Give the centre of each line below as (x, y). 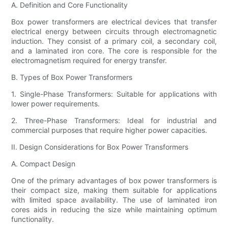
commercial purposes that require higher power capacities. (109, 130)
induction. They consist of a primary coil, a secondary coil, (114, 41)
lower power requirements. (56, 104)
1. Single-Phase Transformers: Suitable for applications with (114, 94)
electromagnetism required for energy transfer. (89, 61)
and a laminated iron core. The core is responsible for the (114, 51)
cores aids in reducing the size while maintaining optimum (114, 210)
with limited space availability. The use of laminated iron (114, 200)
